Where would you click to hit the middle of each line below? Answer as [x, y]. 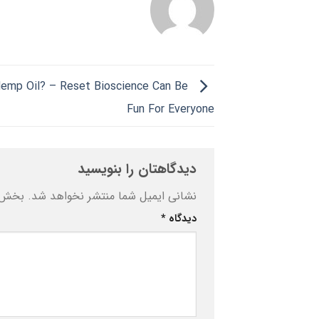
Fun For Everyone [171, 110]
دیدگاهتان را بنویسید [135, 170]
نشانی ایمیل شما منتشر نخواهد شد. [112, 196]
